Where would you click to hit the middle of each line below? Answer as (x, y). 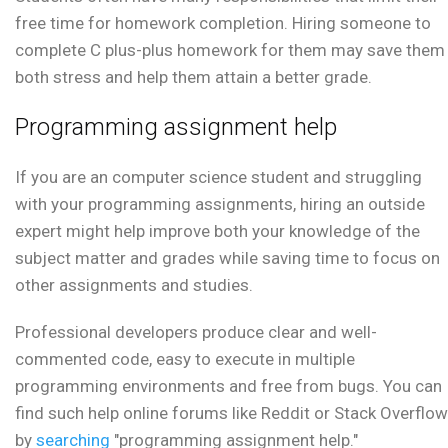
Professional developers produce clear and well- (196, 332)
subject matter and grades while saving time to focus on (227, 258)
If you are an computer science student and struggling (218, 177)
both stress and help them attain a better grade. (193, 77)
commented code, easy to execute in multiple (185, 359)
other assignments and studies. (134, 285)
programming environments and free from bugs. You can (228, 386)
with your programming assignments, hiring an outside (220, 204)
